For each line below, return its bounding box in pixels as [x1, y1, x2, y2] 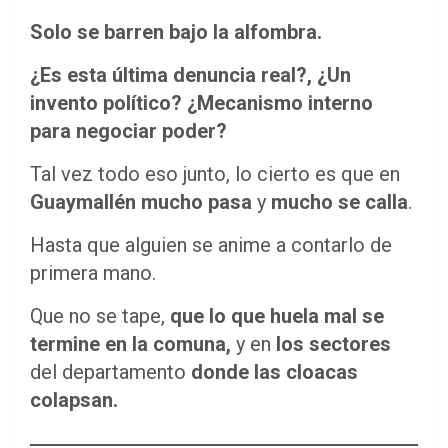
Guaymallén [30, 189, 136, 214]
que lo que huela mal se [170, 303, 384, 328]
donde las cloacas [191, 359, 358, 384]
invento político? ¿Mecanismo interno [30, 90, 373, 115]
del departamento [30, 359, 191, 384]
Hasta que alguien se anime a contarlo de [30, 232, 392, 257]
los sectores [276, 331, 391, 356]
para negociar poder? [30, 118, 227, 143]
